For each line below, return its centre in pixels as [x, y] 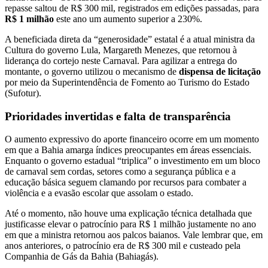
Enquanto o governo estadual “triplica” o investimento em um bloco [133, 161]
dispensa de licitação [220, 71]
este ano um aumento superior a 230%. [128, 19]
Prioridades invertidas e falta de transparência [118, 116]
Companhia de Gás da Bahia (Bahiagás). [82, 257]
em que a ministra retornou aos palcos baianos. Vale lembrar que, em [134, 235]
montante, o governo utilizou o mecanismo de [92, 71]
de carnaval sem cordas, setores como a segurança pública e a [120, 172]
